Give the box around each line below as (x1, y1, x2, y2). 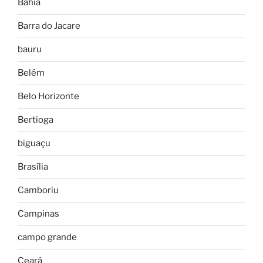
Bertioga (18, 114, 53, 126)
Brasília (18, 161, 48, 173)
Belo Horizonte (18, 91, 79, 102)
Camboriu (18, 185, 59, 196)
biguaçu (18, 138, 50, 149)
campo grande (18, 232, 77, 243)
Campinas (18, 208, 59, 220)
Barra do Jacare (18, 21, 80, 32)
